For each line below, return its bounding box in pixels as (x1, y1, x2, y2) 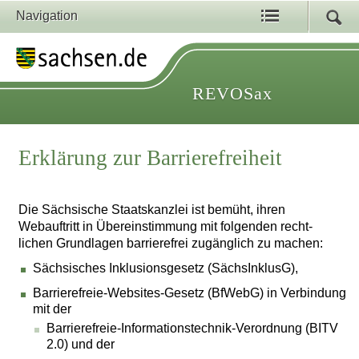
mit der (32, 301, 71, 316)
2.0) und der (46, 337, 115, 352)
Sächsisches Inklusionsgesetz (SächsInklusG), (32, 260, 298, 275)
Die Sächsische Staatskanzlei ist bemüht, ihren (18, 202, 286, 216)
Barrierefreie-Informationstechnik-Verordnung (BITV (46, 321, 338, 336)
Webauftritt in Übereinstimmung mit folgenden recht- (18, 219, 313, 233)
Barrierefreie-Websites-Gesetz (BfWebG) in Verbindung (32, 285, 346, 300)
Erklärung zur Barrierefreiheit (18, 146, 283, 171)
